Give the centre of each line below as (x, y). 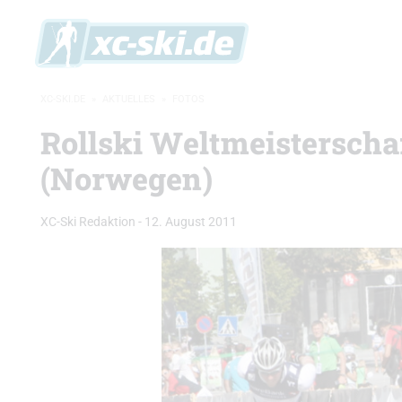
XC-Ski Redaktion (88, 222)
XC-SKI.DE (63, 99)
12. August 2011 (191, 222)
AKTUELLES (129, 99)
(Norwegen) (127, 178)
